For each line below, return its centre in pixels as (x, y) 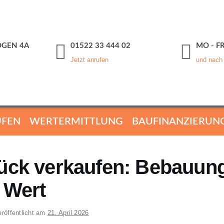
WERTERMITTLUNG (76, 121)
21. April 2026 (68, 212)
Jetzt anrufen (90, 60)
